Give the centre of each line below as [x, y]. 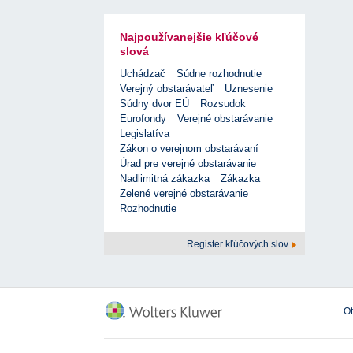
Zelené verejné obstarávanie [184, 194]
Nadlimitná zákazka [165, 179]
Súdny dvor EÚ [154, 104]
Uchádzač [143, 74]
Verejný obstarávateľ [167, 89]
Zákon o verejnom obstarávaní [189, 149]
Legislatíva [145, 134]
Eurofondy [143, 119]
